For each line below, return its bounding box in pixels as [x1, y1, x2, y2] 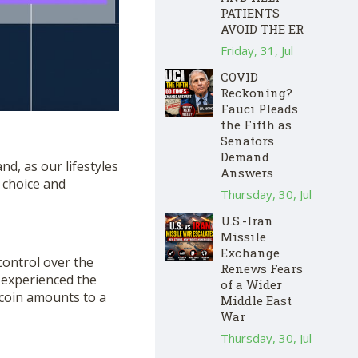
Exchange [221, 244, 280, 261]
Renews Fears [221, 260, 303, 276]
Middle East [221, 292, 292, 308]
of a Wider [221, 276, 282, 292]
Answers [221, 164, 273, 181]
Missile [221, 228, 266, 245]
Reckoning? [221, 84, 292, 101]
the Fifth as [221, 116, 292, 133]
